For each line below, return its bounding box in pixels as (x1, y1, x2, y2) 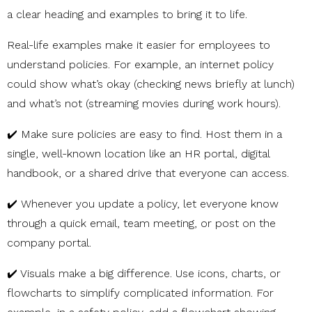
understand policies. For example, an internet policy (7, 58, 274, 72)
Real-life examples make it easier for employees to (7, 38, 270, 52)
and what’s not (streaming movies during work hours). (7, 97, 281, 111)
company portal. (7, 236, 91, 250)
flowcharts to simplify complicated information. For (7, 286, 274, 300)
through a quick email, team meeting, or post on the (7, 217, 276, 231)
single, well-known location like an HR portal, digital (7, 147, 270, 161)
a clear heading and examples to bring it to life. (7, 8, 247, 22)
